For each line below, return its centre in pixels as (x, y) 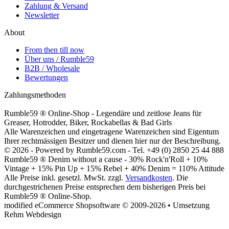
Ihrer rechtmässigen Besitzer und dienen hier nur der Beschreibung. (112, 141)
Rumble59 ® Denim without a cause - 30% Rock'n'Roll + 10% (106, 159)
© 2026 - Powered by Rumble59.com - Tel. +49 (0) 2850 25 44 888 (114, 150)
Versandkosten (149, 177)
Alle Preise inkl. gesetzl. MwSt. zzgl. (65, 177)
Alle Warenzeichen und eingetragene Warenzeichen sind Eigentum (111, 131)
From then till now (54, 50)
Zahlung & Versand (56, 6)
